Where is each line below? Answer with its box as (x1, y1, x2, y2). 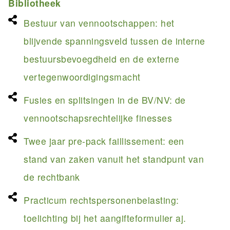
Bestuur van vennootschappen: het (24, 16, 175, 29)
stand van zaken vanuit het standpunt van (24, 152, 204, 165)
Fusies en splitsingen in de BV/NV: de (24, 93, 186, 106)
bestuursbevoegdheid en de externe (24, 52, 180, 65)
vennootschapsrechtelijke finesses (24, 111, 172, 124)
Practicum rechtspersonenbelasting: (24, 193, 179, 206)
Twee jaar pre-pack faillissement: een (24, 134, 184, 147)
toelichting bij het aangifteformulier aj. (24, 211, 186, 224)
